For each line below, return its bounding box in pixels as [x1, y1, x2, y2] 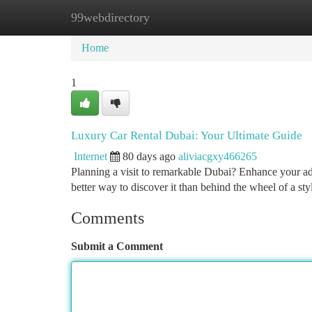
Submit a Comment [71, 240, 163, 252]
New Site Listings [140, 11, 219, 23]
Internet [74, 150, 107, 162]
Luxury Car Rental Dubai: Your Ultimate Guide [71, 129, 302, 142]
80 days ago [123, 150, 175, 162]
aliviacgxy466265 [178, 150, 257, 162]
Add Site [240, 11, 279, 23]
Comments [71, 209, 144, 227]
